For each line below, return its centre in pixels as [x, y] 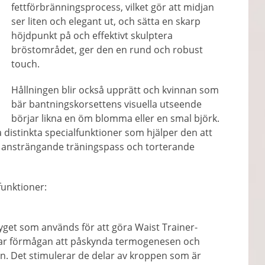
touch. [26, 64]
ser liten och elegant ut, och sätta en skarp [106, 21]
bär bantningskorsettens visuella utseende [107, 104]
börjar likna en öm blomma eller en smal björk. [116, 118]
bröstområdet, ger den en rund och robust [107, 50]
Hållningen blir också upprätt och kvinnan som [115, 90]
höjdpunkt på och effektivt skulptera [92, 35]
